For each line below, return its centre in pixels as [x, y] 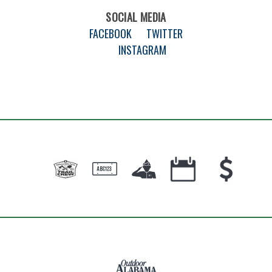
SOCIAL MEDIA [136, 17]
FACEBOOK [110, 33]
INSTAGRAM [142, 49]
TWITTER [165, 33]
